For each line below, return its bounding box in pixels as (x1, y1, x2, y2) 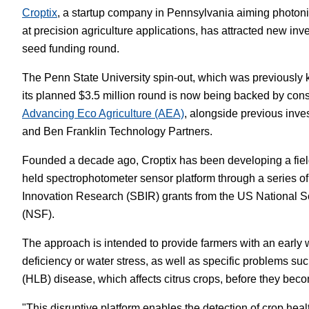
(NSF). (22, 208, 54, 220)
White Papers (153, 17, 212, 28)
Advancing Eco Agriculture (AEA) (22, 108, 184, 119)
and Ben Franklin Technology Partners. (22, 126, 212, 137)
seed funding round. (22, 43, 119, 54)
